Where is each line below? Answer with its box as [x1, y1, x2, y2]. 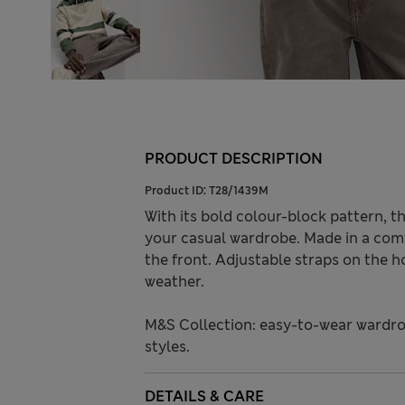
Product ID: [145, 184, 209, 199]
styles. [145, 337, 190, 357]
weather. [145, 272, 204, 292]
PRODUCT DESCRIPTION [145, 149, 323, 169]
